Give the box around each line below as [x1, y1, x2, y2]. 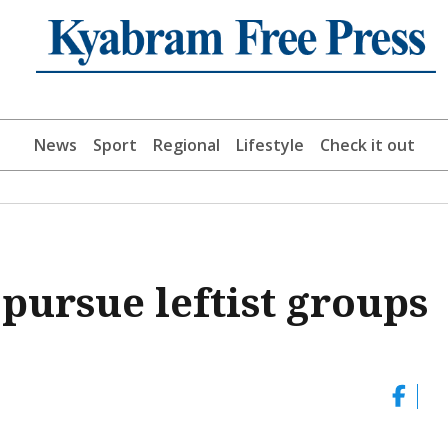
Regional [152, 134, 220, 157]
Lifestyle [235, 134, 304, 157]
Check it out [319, 134, 415, 157]
